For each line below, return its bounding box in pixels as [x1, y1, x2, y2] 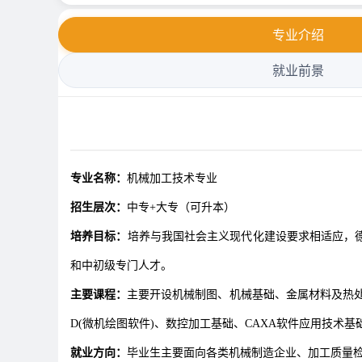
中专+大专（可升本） [127, 201, 238, 213]
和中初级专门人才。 [70, 259, 172, 271]
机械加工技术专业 [127, 172, 217, 184]
